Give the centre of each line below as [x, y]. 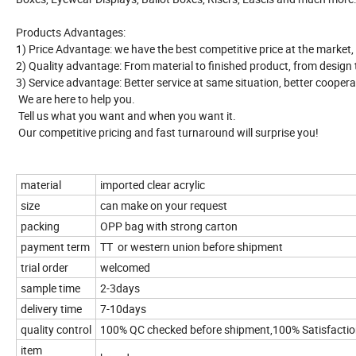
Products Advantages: [71, 33]
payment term [55, 247]
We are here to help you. [75, 99]
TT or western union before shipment [192, 247]
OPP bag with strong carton [170, 226]
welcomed [125, 268]
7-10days [123, 309]
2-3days [120, 288]
